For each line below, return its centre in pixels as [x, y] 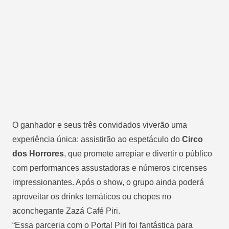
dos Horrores [38, 153]
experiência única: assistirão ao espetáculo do [97, 139]
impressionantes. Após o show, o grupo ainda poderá [108, 182]
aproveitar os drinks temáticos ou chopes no [92, 196]
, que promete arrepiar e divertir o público [138, 153]
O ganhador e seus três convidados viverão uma [100, 125]
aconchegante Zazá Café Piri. [66, 211]
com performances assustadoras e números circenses [110, 168]
